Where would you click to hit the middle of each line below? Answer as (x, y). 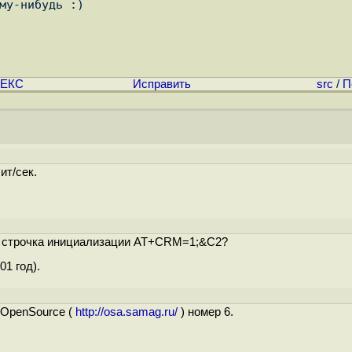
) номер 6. (205, 312)
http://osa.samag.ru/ (126, 312)
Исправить (161, 84)
